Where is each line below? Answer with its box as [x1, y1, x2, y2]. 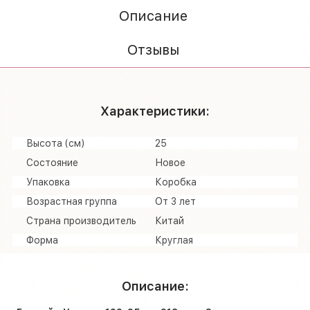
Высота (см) [26, 137, 84, 149]
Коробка [155, 176, 197, 188]
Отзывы [127, 41, 179, 58]
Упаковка [26, 176, 70, 188]
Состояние [26, 156, 78, 168]
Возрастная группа [26, 195, 117, 207]
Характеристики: [100, 103, 210, 118]
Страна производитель [26, 215, 136, 226]
